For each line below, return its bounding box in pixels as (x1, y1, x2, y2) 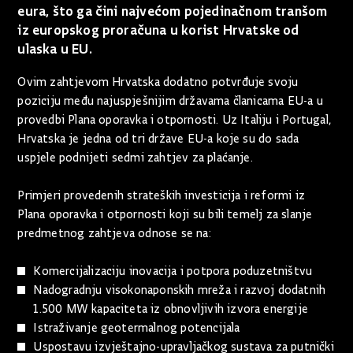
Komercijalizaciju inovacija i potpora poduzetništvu (33, 263, 313, 278)
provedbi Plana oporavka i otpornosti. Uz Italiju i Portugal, (17, 112, 331, 127)
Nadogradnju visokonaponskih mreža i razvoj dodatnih (33, 282, 326, 297)
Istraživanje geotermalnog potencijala (33, 320, 240, 335)
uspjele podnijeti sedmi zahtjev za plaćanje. (17, 150, 253, 165)
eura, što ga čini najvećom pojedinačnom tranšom (17, 2, 328, 19)
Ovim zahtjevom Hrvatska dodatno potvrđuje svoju (17, 74, 299, 89)
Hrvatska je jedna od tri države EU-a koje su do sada (17, 131, 299, 146)
